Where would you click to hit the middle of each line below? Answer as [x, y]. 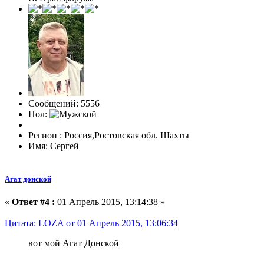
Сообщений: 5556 [64, 104]
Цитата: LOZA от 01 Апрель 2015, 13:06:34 [91, 223]
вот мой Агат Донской [74, 243]
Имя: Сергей [54, 146]
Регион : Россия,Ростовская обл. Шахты [109, 136]
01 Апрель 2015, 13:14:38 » [110, 202]
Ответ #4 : [33, 202]
